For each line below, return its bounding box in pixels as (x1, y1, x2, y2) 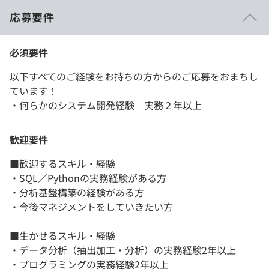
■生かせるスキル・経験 (10, 228, 115, 243)
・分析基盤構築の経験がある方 (10, 185, 144, 200)
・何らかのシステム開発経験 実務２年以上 (10, 98, 202, 113)
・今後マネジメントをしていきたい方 (10, 199, 173, 214)
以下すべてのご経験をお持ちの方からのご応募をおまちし (10, 69, 258, 84)
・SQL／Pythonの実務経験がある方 (10, 171, 166, 186)
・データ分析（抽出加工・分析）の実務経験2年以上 (10, 243, 236, 258)
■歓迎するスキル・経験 (10, 156, 115, 171)
